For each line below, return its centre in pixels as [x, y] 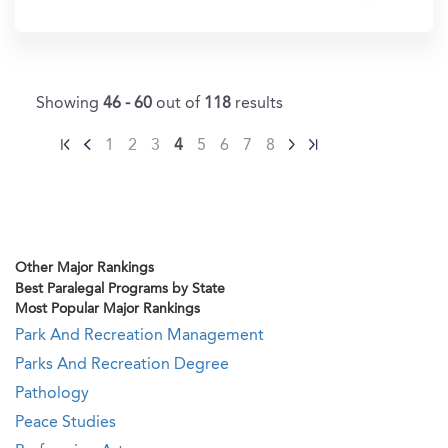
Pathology [52, 394]
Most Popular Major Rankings [107, 309]
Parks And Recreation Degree [122, 365]
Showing [69, 104]
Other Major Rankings [84, 268]
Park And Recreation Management [139, 336]
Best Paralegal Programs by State [120, 289]
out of [180, 104]
